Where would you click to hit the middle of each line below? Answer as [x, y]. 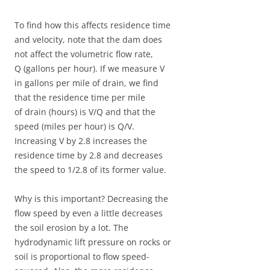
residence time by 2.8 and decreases [89, 155]
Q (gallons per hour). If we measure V [89, 68]
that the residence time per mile [80, 97]
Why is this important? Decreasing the [91, 198]
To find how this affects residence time [93, 25]
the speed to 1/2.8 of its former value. [90, 169]
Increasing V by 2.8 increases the [81, 140]
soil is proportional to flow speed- [82, 256]
